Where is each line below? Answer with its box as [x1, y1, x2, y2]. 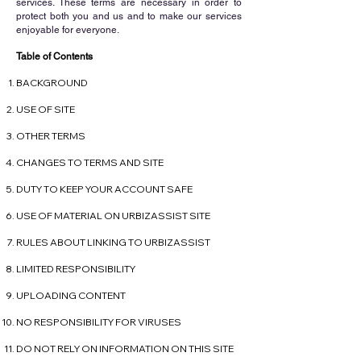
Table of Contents [16, 51, 93, 62]
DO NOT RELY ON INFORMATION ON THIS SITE [16, 342, 234, 355]
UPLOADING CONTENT [16, 289, 126, 301]
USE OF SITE [16, 103, 75, 115]
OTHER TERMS [16, 130, 85, 142]
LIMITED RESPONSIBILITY [16, 263, 135, 275]
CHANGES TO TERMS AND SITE [16, 156, 164, 168]
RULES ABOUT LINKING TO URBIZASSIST [16, 236, 210, 248]
